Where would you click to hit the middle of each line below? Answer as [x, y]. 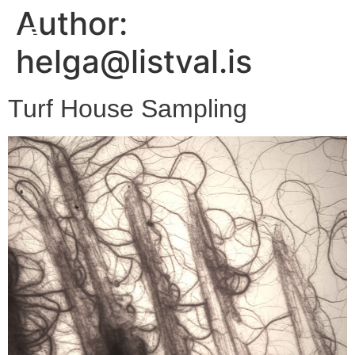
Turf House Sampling [128, 109]
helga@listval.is [134, 61]
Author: [72, 23]
